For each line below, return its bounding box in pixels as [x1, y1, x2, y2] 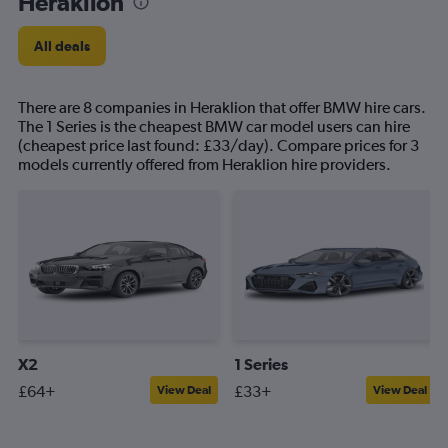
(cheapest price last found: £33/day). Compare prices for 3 [18, 136, 419, 155]
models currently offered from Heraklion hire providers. [18, 155, 391, 174]
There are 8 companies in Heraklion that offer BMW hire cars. [18, 98, 426, 117]
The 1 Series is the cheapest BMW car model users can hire [18, 117, 410, 136]
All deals [34, 38, 90, 54]
